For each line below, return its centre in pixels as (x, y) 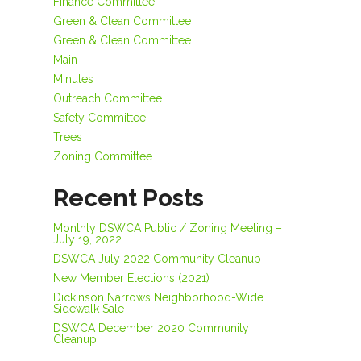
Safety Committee (100, 118)
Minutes (73, 79)
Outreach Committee (108, 98)
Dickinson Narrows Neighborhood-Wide (158, 297)
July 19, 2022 (87, 239)
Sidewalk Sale (89, 309)
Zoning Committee (103, 156)
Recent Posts (129, 198)
